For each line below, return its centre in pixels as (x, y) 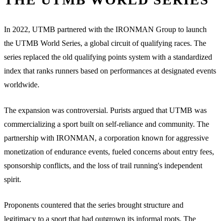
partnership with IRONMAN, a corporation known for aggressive (106, 138)
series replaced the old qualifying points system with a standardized (108, 57)
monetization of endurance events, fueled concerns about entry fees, (109, 151)
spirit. (13, 179)
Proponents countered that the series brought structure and (94, 205)
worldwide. (22, 84)
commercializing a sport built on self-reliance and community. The (107, 124)
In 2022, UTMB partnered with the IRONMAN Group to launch (105, 29)
